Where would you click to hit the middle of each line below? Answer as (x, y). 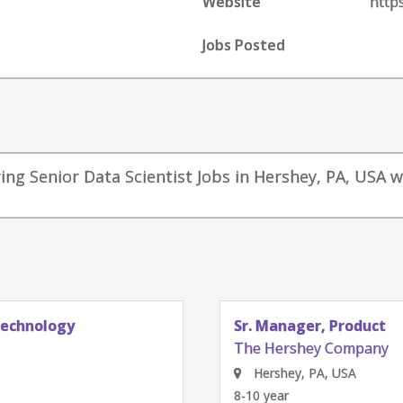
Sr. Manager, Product (310, 326)
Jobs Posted (244, 45)
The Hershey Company (311, 348)
